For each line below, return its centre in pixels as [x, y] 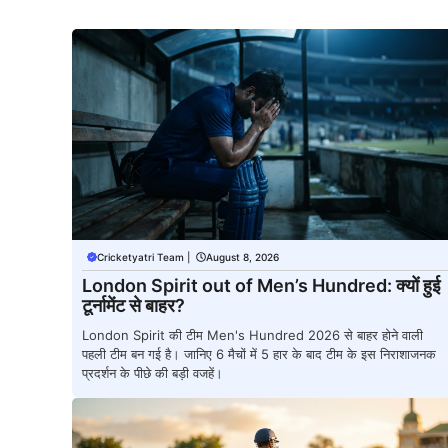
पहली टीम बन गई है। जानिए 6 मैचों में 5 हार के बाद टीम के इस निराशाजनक [259, 353]
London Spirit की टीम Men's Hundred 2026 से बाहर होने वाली [252, 334]
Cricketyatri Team [140, 256]
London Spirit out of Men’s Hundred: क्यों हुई [261, 285]
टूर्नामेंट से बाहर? [133, 305]
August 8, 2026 [242, 256]
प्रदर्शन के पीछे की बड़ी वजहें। [152, 372]
